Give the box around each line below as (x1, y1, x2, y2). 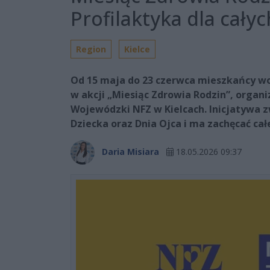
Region (76, 43, 106, 55)
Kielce (124, 43, 150, 55)
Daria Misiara (102, 145, 159, 157)
